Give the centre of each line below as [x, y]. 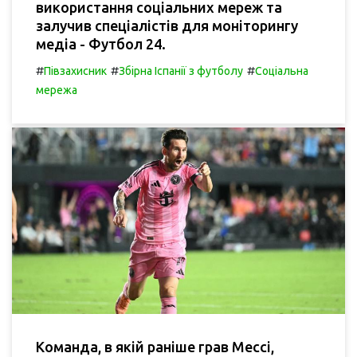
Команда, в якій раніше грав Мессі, [155, 346]
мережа [57, 90]
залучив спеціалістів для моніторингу [167, 25]
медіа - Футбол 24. [101, 43]
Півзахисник [75, 71]
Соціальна [282, 71]
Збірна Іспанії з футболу [181, 71]
